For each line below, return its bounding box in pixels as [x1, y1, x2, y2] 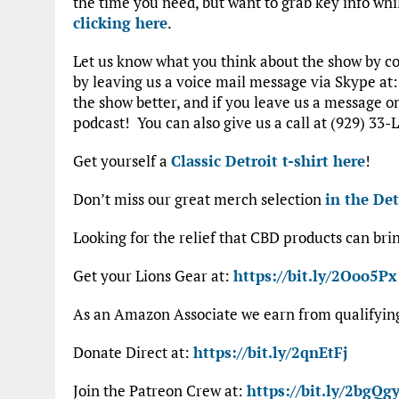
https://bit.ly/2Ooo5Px [233, 265, 397, 286]
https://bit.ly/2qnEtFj [193, 341, 347, 362]
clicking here [73, 12, 167, 33]
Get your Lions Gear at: [73, 265, 233, 286]
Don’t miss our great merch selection [73, 188, 325, 209]
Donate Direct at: [73, 341, 193, 362]
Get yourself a [73, 150, 171, 171]
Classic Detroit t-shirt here [171, 150, 365, 171]
